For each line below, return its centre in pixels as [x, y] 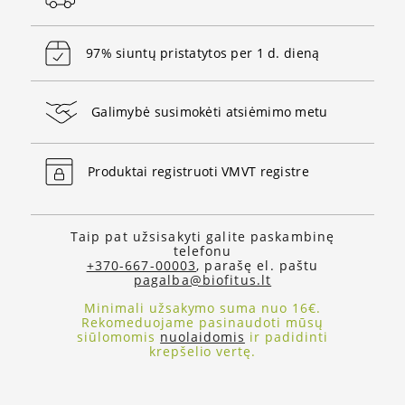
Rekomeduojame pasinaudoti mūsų [202, 322]
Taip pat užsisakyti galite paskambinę [202, 236]
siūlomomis [119, 336]
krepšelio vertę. [202, 351]
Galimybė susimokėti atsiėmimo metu [210, 112]
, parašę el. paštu [258, 265]
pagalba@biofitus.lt [202, 279]
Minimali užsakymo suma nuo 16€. [202, 307]
